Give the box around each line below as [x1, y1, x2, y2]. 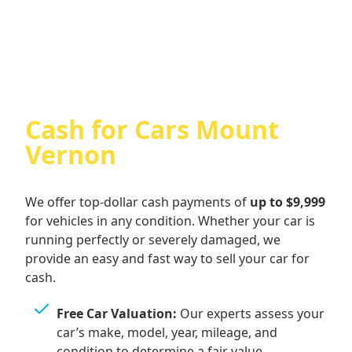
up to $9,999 [250, 193, 325, 211]
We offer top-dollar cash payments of [25, 193, 250, 211]
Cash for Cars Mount [25, 112, 279, 147]
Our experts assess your [177, 305, 324, 323]
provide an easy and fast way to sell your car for [25, 250, 310, 268]
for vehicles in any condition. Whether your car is [25, 212, 315, 230]
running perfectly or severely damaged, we [25, 231, 280, 249]
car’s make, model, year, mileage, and [57, 324, 277, 342]
